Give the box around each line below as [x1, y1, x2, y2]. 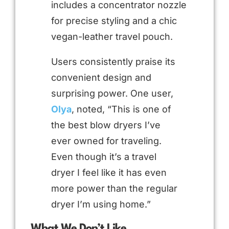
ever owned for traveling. [51, 135, 162, 146]
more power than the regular [51, 182, 177, 194]
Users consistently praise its [51, 56, 175, 67]
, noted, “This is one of [72, 103, 171, 114]
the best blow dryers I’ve [51, 119, 161, 130]
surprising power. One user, [51, 87, 173, 99]
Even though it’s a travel [51, 151, 156, 162]
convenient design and [51, 72, 151, 83]
